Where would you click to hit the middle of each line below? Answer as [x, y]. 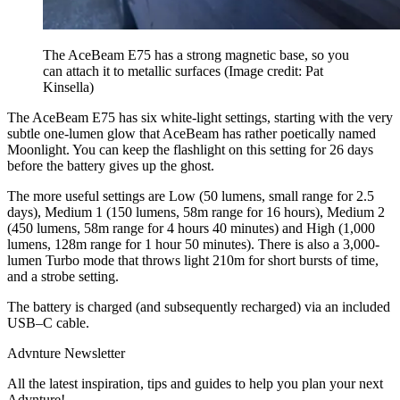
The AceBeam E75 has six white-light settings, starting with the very [200, 117]
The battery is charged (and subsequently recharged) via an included [199, 306]
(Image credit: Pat [274, 71]
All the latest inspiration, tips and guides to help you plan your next [195, 383]
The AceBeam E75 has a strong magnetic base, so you [196, 54]
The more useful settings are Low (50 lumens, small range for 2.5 [191, 196]
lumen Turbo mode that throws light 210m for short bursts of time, [193, 260]
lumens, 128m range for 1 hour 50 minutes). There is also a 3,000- [193, 244]
